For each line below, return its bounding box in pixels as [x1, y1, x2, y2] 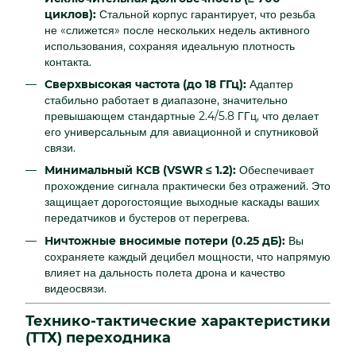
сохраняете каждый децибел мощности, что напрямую [44, 249, 331, 264]
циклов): [44, 6, 96, 21]
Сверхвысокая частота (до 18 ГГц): [44, 76, 246, 91]
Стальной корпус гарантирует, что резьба [96, 6, 315, 21]
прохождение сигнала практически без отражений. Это [44, 179, 331, 194]
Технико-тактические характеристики [25, 312, 331, 331]
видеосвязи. [44, 281, 106, 296]
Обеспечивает [236, 163, 314, 178]
